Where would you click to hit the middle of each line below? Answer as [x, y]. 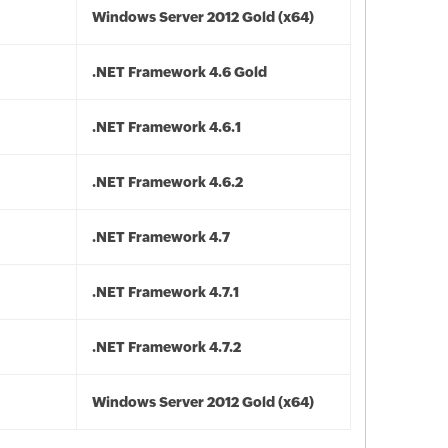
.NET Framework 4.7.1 [165, 292]
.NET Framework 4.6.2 [167, 182]
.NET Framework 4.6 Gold [179, 72]
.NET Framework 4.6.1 [166, 127]
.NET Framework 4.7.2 [166, 347]
